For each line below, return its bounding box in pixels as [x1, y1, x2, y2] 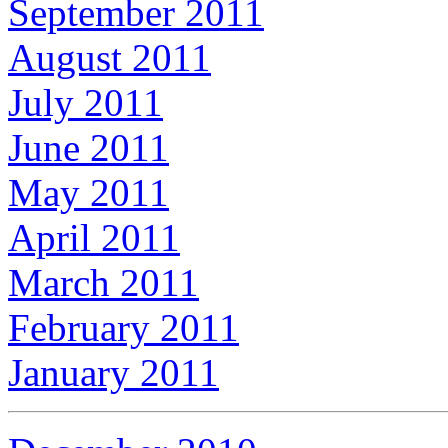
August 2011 [8, 35, 211, 79]
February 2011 [8, 305, 239, 349]
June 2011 [8, 125, 169, 169]
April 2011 [8, 215, 180, 259]
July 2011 [8, 80, 163, 124]
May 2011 [8, 170, 169, 214]
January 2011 [8, 350, 219, 394]
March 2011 [8, 260, 199, 304]
